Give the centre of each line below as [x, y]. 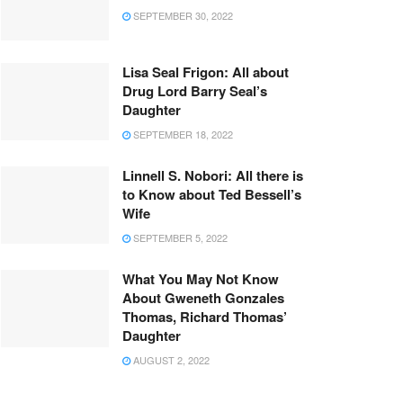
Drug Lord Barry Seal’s [195, 90]
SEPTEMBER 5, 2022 [179, 237]
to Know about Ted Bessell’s [212, 194]
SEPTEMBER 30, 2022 [182, 15]
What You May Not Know [201, 278]
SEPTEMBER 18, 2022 [182, 134]
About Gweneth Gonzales [203, 297]
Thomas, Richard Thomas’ [205, 316]
